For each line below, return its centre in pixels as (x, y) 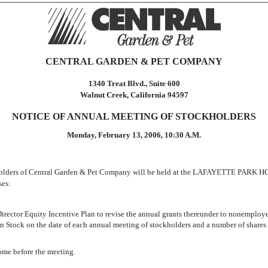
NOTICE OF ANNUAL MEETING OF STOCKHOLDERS (134, 116)
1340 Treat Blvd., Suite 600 (134, 83)
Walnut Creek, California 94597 (134, 95)
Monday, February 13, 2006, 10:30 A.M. (134, 135)
